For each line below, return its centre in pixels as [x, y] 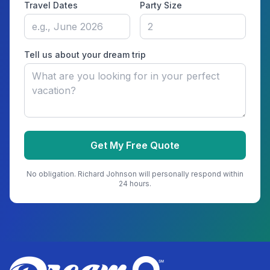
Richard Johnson [107, 174]
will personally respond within [190, 174]
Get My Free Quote [135, 145]
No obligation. [52, 174]
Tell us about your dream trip [85, 55]
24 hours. [135, 184]
